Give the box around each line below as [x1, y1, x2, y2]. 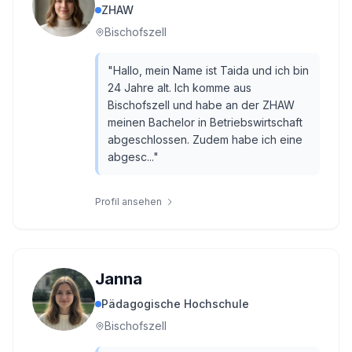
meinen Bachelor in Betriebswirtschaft [108, 115, 302, 129]
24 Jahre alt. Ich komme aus [108, 81, 251, 94]
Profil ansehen [95, 196, 162, 207]
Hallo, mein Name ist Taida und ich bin [113, 64, 309, 77]
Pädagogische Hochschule [101, 297, 249, 310]
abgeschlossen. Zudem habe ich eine [108, 133, 302, 146]
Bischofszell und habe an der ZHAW [108, 98, 295, 112]
